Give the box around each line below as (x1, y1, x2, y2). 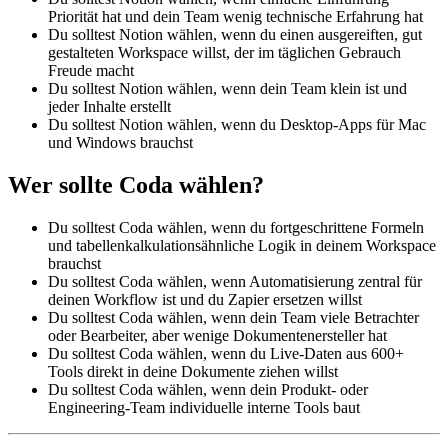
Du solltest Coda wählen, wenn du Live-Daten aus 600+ (48, 344, 404, 362)
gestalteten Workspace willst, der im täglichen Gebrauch (48, 44, 401, 62)
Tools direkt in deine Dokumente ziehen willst (48, 362, 338, 380)
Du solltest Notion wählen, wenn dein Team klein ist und (48, 80, 407, 98)
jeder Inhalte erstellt (48, 98, 171, 116)
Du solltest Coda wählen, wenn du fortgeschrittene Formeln (48, 218, 424, 236)
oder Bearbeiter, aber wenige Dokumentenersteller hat (48, 326, 387, 344)
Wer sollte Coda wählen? (8, 172, 264, 199)
